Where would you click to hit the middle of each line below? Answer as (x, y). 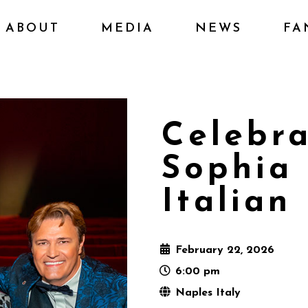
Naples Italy (208, 293)
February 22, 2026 (225, 251)
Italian (227, 203)
